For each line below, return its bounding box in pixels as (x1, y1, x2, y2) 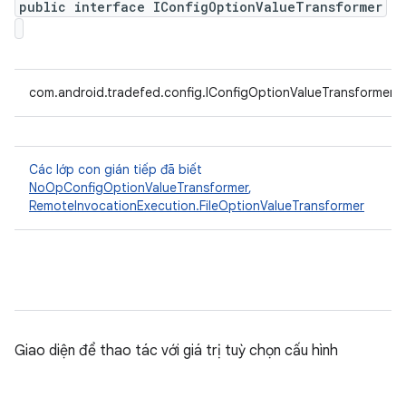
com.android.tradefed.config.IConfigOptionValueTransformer (29, 84, 394, 101)
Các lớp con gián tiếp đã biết (29, 161, 202, 178)
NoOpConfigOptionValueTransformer (29, 179, 248, 196)
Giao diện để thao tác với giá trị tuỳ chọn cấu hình (14, 342, 338, 360)
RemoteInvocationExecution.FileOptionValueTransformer (29, 198, 364, 214)
